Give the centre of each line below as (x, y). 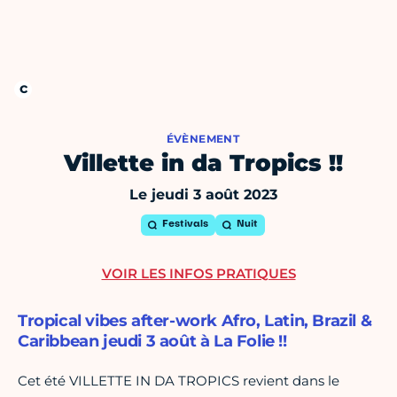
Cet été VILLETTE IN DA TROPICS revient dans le (179, 381)
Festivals (185, 225)
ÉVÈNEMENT (203, 139)
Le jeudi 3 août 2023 (203, 195)
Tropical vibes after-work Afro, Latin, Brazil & (195, 321)
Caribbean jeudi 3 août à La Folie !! (152, 342)
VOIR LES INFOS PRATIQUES (198, 274)
